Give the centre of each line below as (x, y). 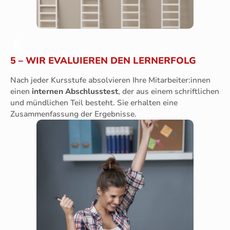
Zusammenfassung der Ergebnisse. (73, 114)
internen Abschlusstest (75, 91)
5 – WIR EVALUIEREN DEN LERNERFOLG (103, 60)
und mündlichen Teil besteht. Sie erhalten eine (94, 102)
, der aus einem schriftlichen (169, 91)
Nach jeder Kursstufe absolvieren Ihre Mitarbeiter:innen (110, 80)
